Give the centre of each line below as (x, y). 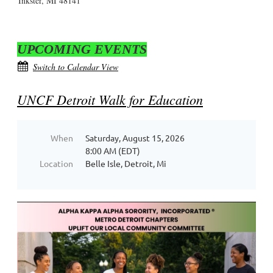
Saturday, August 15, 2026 (135, 137)
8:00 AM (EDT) (113, 150)
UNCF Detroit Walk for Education (110, 99)
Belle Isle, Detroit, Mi (126, 163)
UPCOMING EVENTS (82, 49)
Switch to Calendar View (76, 66)
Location (56, 163)
